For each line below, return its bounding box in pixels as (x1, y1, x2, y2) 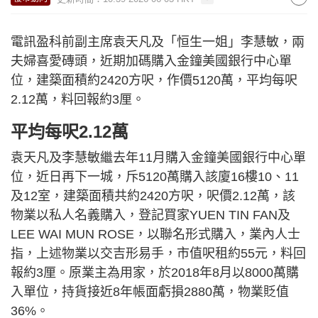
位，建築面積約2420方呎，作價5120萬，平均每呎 (11, 73, 297, 87)
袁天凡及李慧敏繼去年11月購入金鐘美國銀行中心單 (11, 150, 306, 165)
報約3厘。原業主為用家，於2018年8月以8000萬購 (11, 265, 299, 280)
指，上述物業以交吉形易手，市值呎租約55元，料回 (11, 246, 306, 261)
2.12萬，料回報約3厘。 (11, 92, 145, 106)
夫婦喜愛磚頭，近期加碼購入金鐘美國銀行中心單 (11, 54, 292, 68)
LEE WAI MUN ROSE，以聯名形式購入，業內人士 (11, 227, 300, 241)
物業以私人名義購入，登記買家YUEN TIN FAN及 (11, 208, 290, 222)
